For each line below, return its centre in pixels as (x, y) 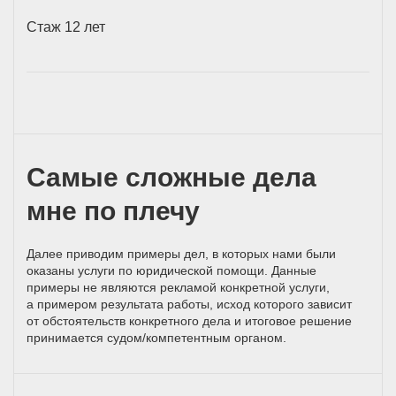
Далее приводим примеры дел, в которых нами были (181, 253)
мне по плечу (113, 210)
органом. (259, 337)
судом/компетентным (169, 337)
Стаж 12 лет (66, 27)
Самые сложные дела (171, 177)
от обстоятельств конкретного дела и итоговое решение (189, 320)
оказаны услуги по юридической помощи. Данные (171, 270)
